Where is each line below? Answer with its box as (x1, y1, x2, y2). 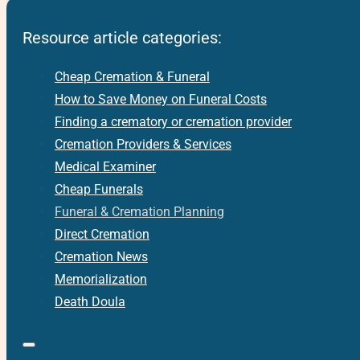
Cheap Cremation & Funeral (54, 69, 210, 85)
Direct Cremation (54, 227, 149, 243)
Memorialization (54, 272, 147, 288)
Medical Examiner (54, 159, 156, 175)
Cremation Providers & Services (54, 137, 231, 153)
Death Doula (54, 294, 125, 310)
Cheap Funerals (54, 182, 143, 198)
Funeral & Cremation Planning (54, 204, 224, 220)
